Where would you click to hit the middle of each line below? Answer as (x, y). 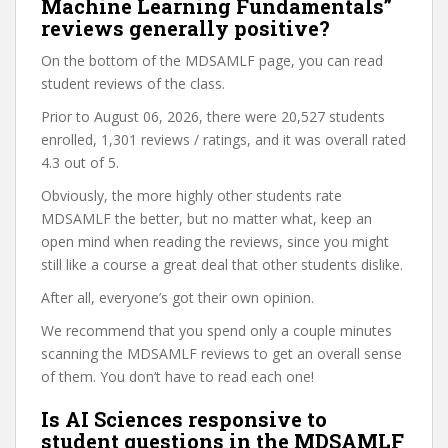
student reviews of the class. (133, 83)
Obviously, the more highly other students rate (191, 195)
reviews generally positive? (185, 28)
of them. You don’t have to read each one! (177, 376)
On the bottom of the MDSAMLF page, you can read (212, 60)
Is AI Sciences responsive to (184, 419)
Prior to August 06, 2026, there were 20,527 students (213, 116)
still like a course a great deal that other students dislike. (222, 264)
